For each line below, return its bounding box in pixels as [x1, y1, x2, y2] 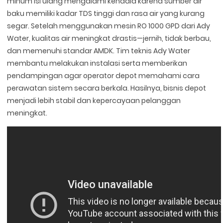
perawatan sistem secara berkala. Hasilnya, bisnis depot [7, 83, 207, 93]
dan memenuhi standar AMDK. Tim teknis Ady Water [7, 45, 191, 56]
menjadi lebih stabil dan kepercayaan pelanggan [7, 95, 181, 106]
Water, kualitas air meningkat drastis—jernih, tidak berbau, [7, 33, 212, 43]
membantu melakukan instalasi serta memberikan [7, 58, 188, 68]
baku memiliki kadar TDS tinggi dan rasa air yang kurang [7, 8, 205, 18]
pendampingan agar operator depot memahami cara [7, 70, 200, 81]
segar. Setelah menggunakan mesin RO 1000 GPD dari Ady [7, 20, 211, 31]
